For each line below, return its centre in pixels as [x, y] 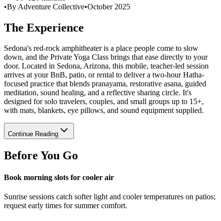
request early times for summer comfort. [66, 205]
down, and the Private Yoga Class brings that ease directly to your [106, 57]
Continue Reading [33, 134]
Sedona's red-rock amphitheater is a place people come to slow [101, 48]
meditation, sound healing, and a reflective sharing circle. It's [98, 93]
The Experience [44, 27]
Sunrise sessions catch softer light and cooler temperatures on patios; [110, 196]
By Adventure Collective [46, 6]
